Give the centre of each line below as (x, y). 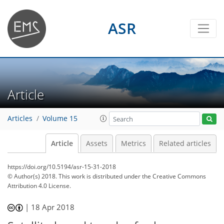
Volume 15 (60, 119)
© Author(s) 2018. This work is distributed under (75, 176)
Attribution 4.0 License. (39, 186)
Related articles (185, 143)
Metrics (133, 143)
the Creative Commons (174, 176)
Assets (97, 143)
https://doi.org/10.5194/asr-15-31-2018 (62, 167)
